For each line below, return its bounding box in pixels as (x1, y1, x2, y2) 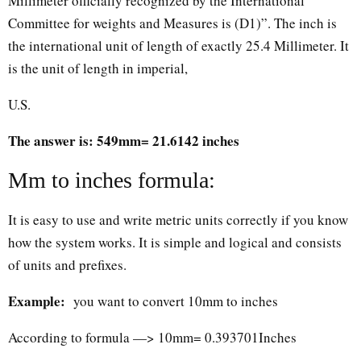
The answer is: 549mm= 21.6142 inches (8, 130, 239, 151)
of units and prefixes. (8, 255, 127, 274)
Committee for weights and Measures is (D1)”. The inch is (8, 13, 337, 32)
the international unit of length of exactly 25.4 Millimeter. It (8, 35, 349, 55)
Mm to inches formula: (8, 167, 215, 193)
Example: (8, 290, 65, 311)
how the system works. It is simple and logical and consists (8, 232, 342, 251)
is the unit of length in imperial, (8, 58, 188, 77)
